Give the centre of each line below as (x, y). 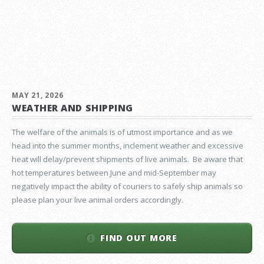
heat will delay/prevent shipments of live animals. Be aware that (127, 159)
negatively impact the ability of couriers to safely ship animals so (127, 186)
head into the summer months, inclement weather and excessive (128, 146)
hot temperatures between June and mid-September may (114, 173)
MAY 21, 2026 (38, 95)
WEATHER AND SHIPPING (72, 108)
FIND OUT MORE (139, 238)
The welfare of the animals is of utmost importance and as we (122, 132)
